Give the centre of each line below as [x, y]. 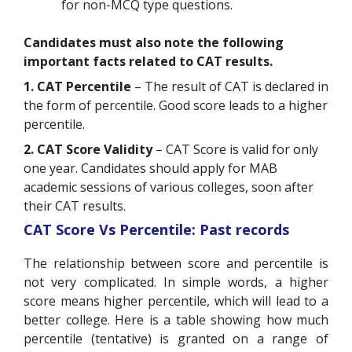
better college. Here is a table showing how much [176, 319]
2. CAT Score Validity [88, 149]
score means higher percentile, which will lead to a [176, 301]
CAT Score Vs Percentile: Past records [156, 229]
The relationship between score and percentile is [176, 263]
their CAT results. [76, 205]
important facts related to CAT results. [148, 61]
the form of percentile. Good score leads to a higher [176, 105]
